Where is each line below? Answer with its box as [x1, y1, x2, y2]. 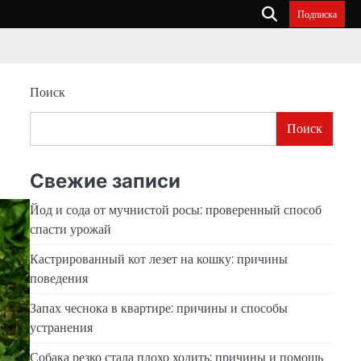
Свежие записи [29, 168, 180, 193]
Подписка [297, 7, 337, 21]
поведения [29, 268, 88, 288]
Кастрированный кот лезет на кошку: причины [29, 249, 288, 268]
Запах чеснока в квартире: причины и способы [29, 298, 288, 317]
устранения [29, 317, 93, 337]
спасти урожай [29, 219, 111, 239]
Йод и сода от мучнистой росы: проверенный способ [29, 200, 322, 219]
